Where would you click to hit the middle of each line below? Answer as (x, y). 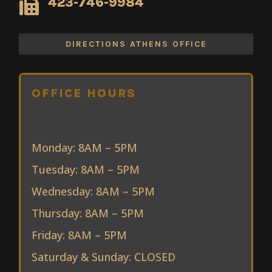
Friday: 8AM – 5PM (80, 235)
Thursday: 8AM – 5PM (88, 213)
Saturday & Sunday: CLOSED (104, 257)
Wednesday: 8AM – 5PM (93, 191)
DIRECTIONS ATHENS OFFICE (136, 44)
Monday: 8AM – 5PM (85, 147)
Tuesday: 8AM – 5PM (86, 169)
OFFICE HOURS (84, 93)
